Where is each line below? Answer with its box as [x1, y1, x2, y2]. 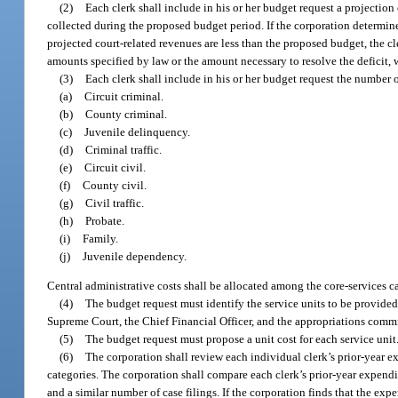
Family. [83, 231, 119, 245]
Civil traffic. [85, 195, 145, 210]
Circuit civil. [84, 160, 147, 174]
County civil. [83, 178, 147, 192]
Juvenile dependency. [83, 249, 187, 263]
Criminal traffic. [85, 142, 163, 156]
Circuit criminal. [84, 89, 164, 103]
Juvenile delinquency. [84, 124, 191, 139]
